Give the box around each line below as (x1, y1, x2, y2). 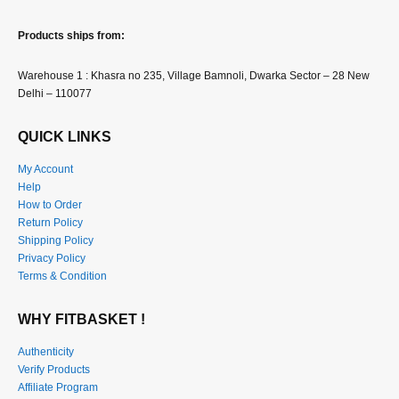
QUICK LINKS (18, 129, 111, 145)
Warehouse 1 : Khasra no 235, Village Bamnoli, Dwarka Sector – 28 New (18, 69, 370, 82)
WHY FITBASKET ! (18, 311, 145, 327)
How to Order (18, 198, 82, 210)
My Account (18, 162, 73, 175)
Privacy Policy (18, 251, 85, 264)
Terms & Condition (18, 269, 107, 281)
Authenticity (18, 345, 74, 357)
